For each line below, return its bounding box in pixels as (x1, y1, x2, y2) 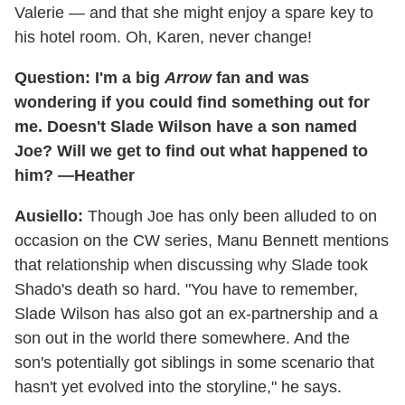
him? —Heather (14, 165, 135, 184)
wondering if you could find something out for (14, 92, 370, 111)
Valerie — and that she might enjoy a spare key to (14, 3, 373, 22)
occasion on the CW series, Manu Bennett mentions (14, 231, 389, 250)
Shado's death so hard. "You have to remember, (14, 279, 358, 298)
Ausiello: (14, 206, 83, 225)
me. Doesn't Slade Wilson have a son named (14, 117, 357, 136)
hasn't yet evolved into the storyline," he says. (14, 377, 342, 396)
